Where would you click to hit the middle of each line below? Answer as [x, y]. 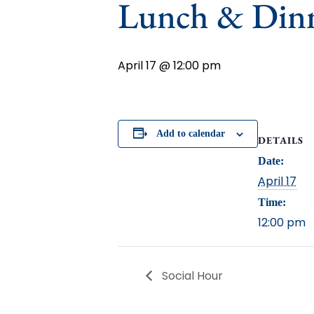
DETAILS [281, 140]
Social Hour [191, 275]
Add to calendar [190, 134]
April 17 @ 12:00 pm [169, 66]
